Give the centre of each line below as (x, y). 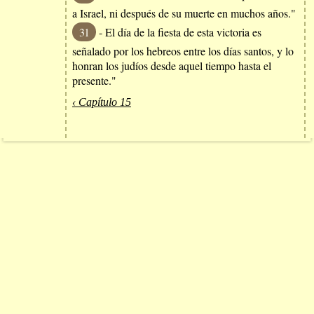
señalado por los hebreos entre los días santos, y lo (183, 51)
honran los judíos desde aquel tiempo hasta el (172, 66)
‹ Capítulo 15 (102, 102)
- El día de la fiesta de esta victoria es (179, 32)
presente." (94, 80)
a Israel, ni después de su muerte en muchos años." (184, 13)
